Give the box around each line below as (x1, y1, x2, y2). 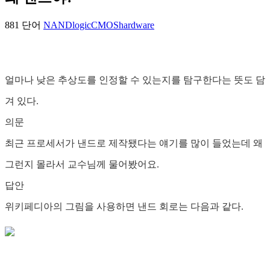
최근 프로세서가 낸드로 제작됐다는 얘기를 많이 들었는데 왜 (5, 138, 263, 149)
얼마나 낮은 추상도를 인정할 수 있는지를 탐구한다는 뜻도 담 (5, 75, 265, 86)
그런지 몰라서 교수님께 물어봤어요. (5, 159, 159, 170)
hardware (119, 20, 154, 31)
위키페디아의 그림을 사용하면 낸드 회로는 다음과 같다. (5, 201, 243, 212)
